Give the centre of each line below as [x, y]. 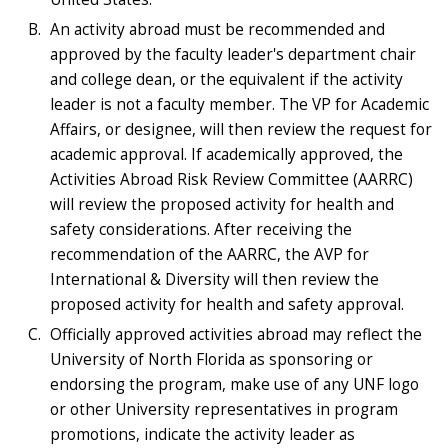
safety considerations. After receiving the [201, 229]
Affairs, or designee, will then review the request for [241, 129]
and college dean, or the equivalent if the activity [226, 79]
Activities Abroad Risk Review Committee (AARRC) [231, 179]
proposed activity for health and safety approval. [227, 304]
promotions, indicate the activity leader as [202, 434]
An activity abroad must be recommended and [217, 29]
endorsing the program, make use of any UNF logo [234, 384]
